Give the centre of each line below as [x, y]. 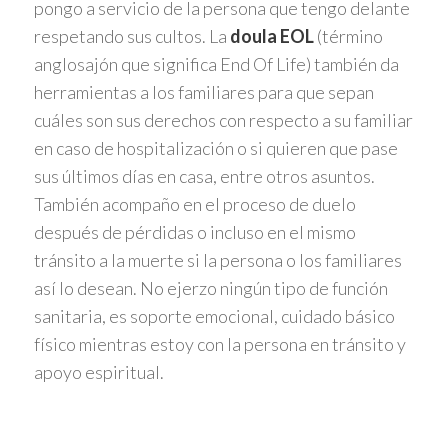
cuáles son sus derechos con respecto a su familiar [223, 120]
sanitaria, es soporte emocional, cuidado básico [214, 316]
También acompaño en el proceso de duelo [194, 204]
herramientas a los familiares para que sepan [203, 92]
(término [348, 36]
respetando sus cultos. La [131, 36]
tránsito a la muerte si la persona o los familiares [217, 260]
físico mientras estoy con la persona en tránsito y [219, 344]
